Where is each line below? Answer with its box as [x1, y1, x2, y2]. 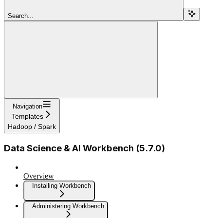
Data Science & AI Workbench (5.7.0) [4, 143, 165, 154]
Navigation [13, 103, 42, 110]
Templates [12, 112, 43, 121]
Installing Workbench [32, 182, 91, 189]
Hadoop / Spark [8, 123, 56, 131]
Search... [8, 12, 34, 20]
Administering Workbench [32, 202, 104, 210]
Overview [23, 171, 54, 180]
